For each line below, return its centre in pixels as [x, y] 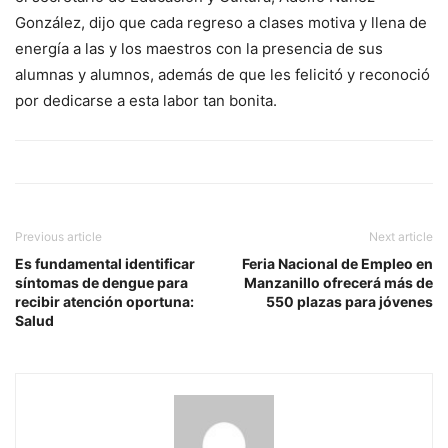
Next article [401, 236]
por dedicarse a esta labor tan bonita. [146, 100]
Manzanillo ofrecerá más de [338, 282]
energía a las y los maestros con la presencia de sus [199, 48]
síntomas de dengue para [101, 282]
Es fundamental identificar [105, 263]
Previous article [58, 236]
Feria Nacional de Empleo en [337, 263]
